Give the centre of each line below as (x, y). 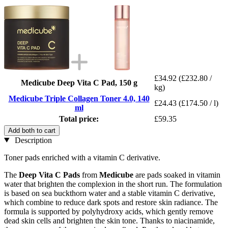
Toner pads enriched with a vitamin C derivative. (82, 157)
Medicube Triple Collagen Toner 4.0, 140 (79, 98)
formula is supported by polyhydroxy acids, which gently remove (109, 211)
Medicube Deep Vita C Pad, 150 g (79, 82)
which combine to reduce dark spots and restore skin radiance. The (111, 202)
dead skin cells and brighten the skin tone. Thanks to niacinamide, (109, 220)
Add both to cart (32, 130)
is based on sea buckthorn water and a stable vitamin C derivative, (110, 193)
